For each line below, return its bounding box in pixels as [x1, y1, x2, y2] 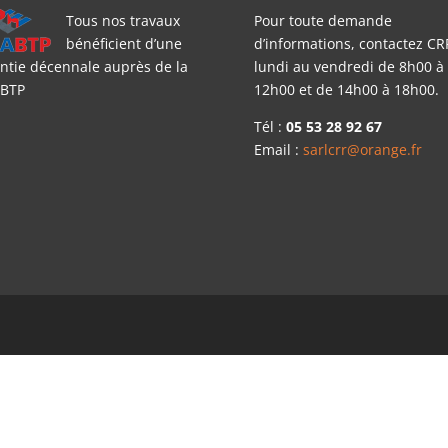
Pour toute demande [253, 10, 392, 30]
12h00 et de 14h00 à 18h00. [253, 79, 439, 99]
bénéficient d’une [65, 33, 182, 53]
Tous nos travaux [65, 10, 180, 30]
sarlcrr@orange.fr [302, 139, 422, 159]
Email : [253, 139, 303, 159]
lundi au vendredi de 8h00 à [253, 56, 444, 76]
